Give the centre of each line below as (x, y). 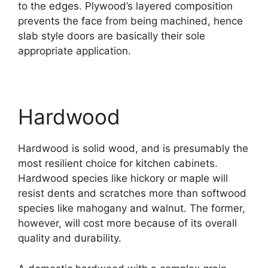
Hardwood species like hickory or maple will (123, 178)
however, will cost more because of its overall (127, 223)
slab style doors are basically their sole (112, 36)
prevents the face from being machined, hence (130, 21)
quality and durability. (71, 238)
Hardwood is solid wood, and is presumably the (133, 148)
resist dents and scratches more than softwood (132, 193)
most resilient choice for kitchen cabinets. (118, 163)
